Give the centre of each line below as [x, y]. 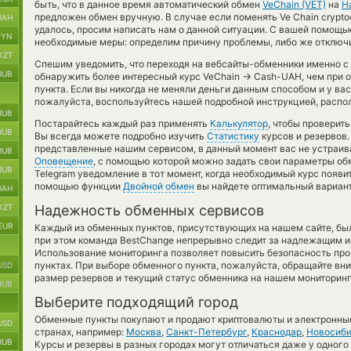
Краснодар [277, 332]
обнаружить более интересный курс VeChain [138, 76]
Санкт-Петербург [206, 332]
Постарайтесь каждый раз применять [122, 123]
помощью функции [79, 186]
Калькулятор [239, 123]
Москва [144, 332]
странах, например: [80, 332]
